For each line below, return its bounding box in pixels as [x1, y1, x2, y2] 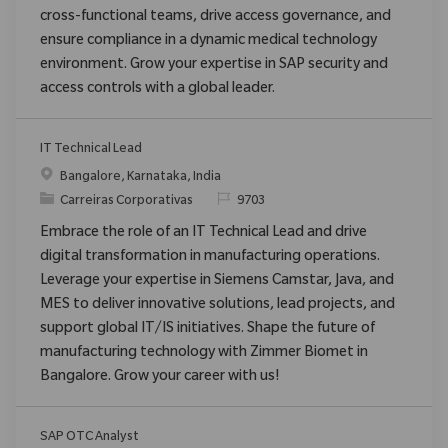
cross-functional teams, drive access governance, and [40, 9, 391, 26]
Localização [39, 169, 109, 184]
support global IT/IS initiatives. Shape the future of [40, 321, 375, 338]
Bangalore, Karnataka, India [60, 170, 221, 185]
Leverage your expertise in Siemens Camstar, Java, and [40, 273, 394, 290]
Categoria [39, 193, 99, 208]
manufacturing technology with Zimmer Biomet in [40, 345, 368, 362]
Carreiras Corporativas [60, 194, 193, 209]
